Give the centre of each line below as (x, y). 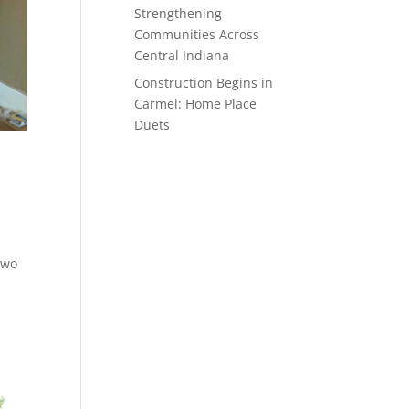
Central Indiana (182, 55)
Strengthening (178, 13)
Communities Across (197, 34)
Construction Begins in (204, 83)
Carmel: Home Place (196, 104)
